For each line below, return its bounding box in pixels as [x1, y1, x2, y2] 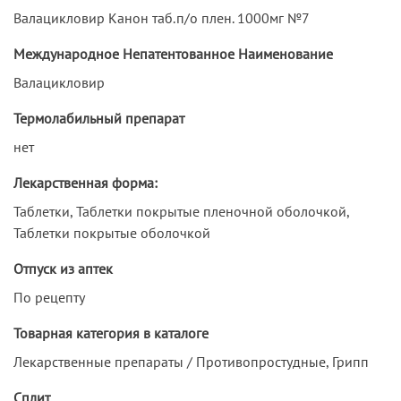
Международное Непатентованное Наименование [13, 44, 333, 63]
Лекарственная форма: [13, 173, 158, 192]
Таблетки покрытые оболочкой [13, 223, 210, 242]
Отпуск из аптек [13, 259, 113, 277]
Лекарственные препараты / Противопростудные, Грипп [13, 352, 369, 371]
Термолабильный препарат [13, 108, 184, 127]
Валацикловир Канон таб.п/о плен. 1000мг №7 [13, 8, 310, 27]
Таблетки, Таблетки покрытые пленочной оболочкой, [13, 201, 349, 220]
